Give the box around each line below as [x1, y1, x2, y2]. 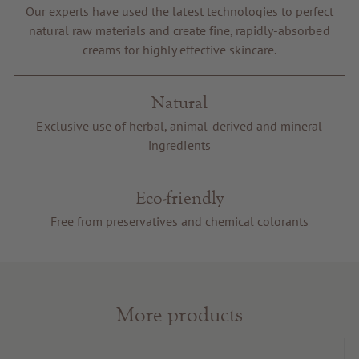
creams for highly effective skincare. [82, 42, 277, 58]
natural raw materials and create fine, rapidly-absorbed [29, 22, 330, 39]
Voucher [159, 4, 200, 19]
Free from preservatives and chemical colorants [50, 213, 309, 230]
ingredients [148, 137, 211, 154]
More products [116, 301, 243, 326]
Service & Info [143, 36, 216, 50]
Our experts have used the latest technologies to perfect [25, 3, 334, 20]
